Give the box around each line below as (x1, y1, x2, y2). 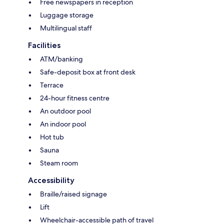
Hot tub (40, 132, 64, 142)
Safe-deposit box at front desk (40, 67, 135, 77)
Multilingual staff (40, 23, 92, 33)
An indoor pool (40, 119, 86, 129)
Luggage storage (40, 10, 93, 20)
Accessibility (28, 175, 74, 185)
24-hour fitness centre (40, 93, 109, 103)
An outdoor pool (40, 106, 91, 116)
